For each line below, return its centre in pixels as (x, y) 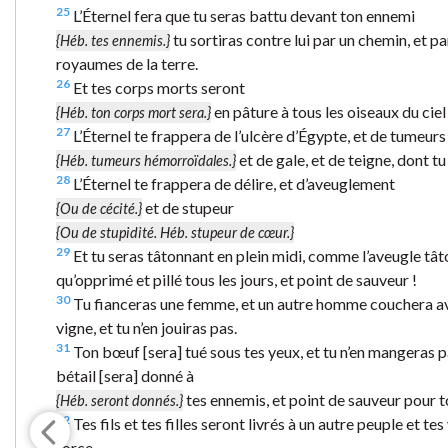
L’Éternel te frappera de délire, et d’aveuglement (232, 183)
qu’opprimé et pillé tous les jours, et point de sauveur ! (236, 279)
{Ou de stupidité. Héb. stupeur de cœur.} (175, 232)
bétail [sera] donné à (125, 375)
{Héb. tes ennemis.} (113, 40)
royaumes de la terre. (127, 63)
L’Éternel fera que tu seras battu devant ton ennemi (242, 15)
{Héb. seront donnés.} (119, 400)
